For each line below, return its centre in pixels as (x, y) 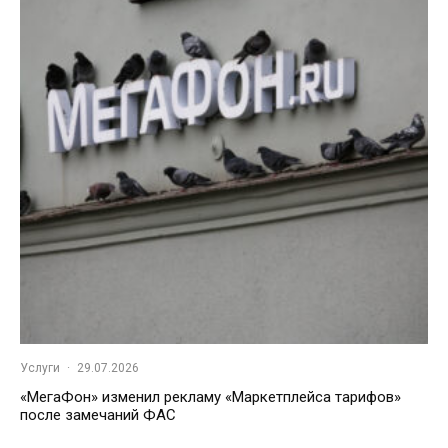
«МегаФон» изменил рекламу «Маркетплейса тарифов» (210, 397)
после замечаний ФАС (98, 415)
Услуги (40, 368)
